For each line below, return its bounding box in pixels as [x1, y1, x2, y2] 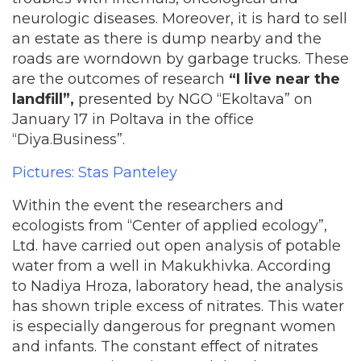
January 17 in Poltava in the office [12, 110, 254, 128]
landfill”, [12, 90, 74, 108]
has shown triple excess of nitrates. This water [12, 297, 344, 315]
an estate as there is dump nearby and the [12, 30, 322, 48]
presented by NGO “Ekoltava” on [74, 90, 313, 108]
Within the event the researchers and [12, 197, 284, 214]
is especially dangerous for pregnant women [12, 317, 336, 335]
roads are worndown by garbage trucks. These [12, 50, 349, 68]
